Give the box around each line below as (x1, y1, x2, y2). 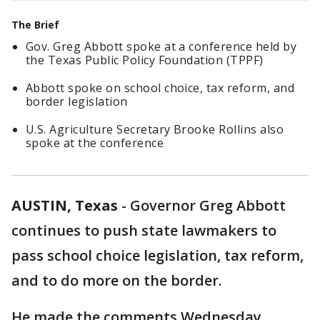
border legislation (26, 94, 128, 109)
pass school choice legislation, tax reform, (11, 246, 304, 265)
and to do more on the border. (11, 271, 226, 290)
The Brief (11, 18, 59, 31)
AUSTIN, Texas (11, 196, 118, 215)
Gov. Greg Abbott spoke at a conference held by (26, 39, 297, 54)
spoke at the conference (26, 135, 164, 151)
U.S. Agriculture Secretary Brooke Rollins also (26, 121, 284, 137)
